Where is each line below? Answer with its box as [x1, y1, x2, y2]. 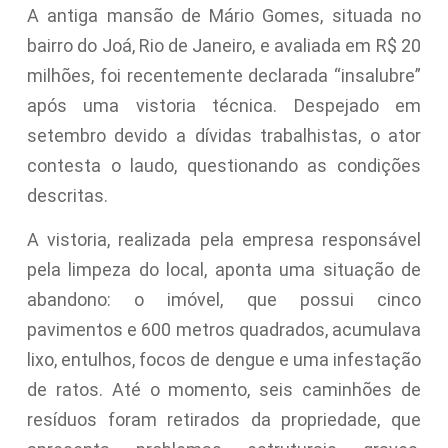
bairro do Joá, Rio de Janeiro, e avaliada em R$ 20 [26, 34, 422, 56]
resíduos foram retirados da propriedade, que [26, 409, 422, 431]
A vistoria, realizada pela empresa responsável [26, 229, 422, 251]
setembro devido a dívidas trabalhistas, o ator [26, 124, 422, 146]
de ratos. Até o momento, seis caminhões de [26, 379, 422, 401]
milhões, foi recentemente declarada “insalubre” [26, 64, 422, 86]
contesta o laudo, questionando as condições [26, 154, 422, 176]
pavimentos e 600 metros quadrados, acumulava [26, 319, 422, 341]
